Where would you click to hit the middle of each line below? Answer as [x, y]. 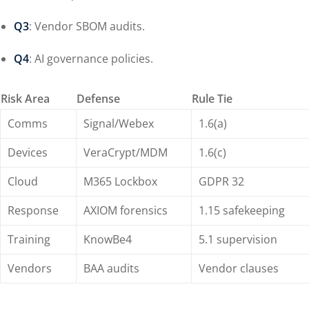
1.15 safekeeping [242, 210]
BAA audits [111, 268]
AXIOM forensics [126, 210]
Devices [28, 152]
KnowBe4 [108, 239]
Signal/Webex [119, 123]
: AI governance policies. [91, 59]
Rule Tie [212, 99]
